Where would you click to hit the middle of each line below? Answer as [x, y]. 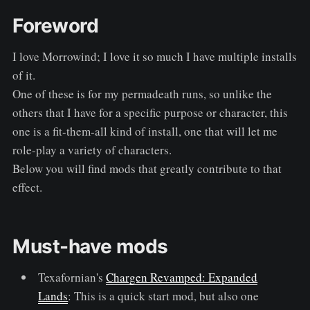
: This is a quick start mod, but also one [164, 295]
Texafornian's [72, 277]
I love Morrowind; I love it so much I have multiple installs [154, 56]
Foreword [55, 25]
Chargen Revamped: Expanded [182, 277]
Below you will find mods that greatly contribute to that [147, 168]
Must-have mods [90, 246]
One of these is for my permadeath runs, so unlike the [142, 93]
